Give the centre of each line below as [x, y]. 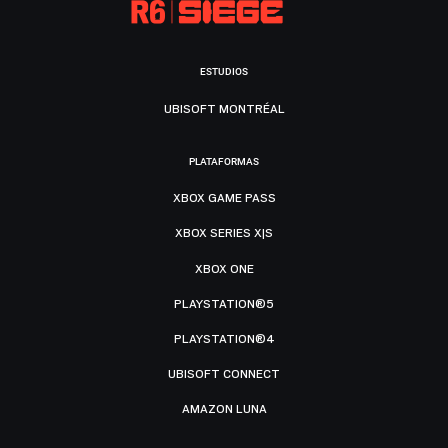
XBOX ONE [224, 268]
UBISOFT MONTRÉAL [224, 109]
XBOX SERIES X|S [224, 233]
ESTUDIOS [224, 72]
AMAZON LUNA [224, 409]
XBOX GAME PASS [224, 198]
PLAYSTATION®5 [224, 303]
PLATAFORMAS [224, 161]
